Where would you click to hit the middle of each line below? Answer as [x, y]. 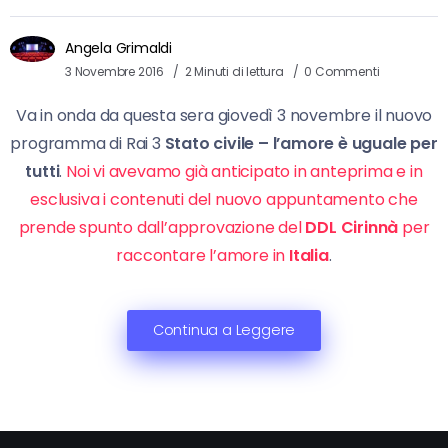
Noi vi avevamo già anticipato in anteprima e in [244, 172]
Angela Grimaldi [118, 48]
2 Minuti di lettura [235, 72]
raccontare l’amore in [202, 256]
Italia [308, 256]
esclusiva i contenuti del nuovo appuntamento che [224, 200]
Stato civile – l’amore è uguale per [301, 144]
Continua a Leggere [224, 330]
